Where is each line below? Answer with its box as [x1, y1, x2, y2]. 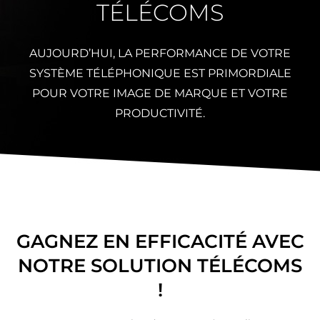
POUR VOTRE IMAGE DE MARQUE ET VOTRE [32, 86, 288, 100]
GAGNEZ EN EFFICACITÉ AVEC [16, 230, 304, 253]
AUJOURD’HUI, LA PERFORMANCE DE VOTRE [29, 46, 291, 60]
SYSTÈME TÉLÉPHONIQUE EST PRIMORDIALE [29, 66, 291, 80]
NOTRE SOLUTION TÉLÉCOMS [18, 254, 302, 277]
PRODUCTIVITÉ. [115, 106, 205, 120]
